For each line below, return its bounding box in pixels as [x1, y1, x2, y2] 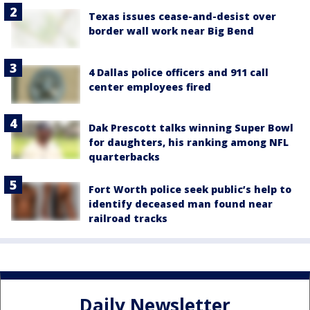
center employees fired [89, 80, 211, 93]
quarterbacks [89, 149, 160, 163]
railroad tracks [89, 211, 167, 225]
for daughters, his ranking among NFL [89, 135, 289, 149]
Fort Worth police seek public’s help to [89, 182, 291, 196]
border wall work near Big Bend [89, 24, 254, 38]
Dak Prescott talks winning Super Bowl [89, 120, 293, 134]
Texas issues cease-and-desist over [89, 10, 276, 24]
